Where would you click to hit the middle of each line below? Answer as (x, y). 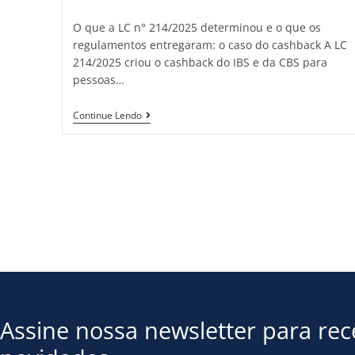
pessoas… (98, 79)
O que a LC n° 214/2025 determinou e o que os (197, 27)
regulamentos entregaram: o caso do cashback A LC (210, 44)
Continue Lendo (107, 115)
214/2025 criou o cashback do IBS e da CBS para (200, 62)
